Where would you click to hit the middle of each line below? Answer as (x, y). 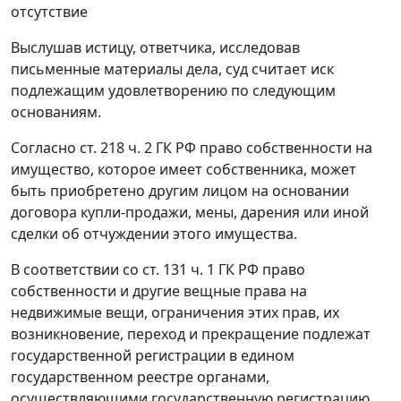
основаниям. (56, 112)
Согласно (45, 148)
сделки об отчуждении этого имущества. (154, 234)
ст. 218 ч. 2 (116, 148)
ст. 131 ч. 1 (179, 270)
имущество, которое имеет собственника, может (183, 170)
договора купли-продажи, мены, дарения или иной (190, 213)
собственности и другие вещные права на (159, 291)
